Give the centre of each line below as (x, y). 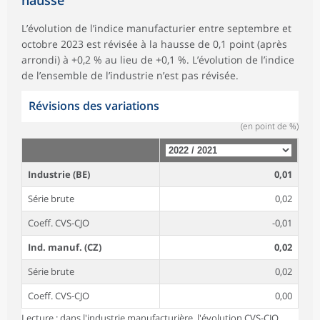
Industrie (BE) (59, 174)
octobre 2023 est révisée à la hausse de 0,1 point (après (154, 44)
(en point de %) (270, 126)
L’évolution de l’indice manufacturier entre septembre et (156, 28)
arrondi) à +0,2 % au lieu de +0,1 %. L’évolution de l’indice (158, 59)
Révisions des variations (94, 105)
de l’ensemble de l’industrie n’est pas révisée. (130, 75)
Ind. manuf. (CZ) (65, 247)
